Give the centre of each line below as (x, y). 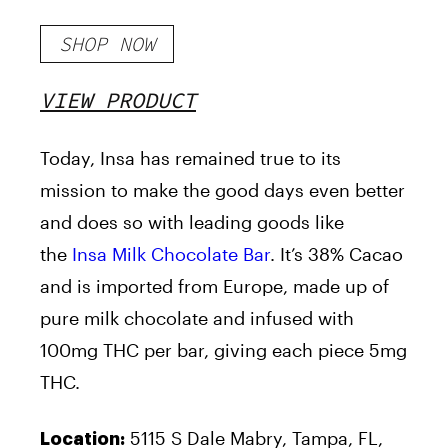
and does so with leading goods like (192, 222)
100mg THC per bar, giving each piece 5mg (223, 350)
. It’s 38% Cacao (336, 254)
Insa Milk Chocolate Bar (171, 254)
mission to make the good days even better (222, 190)
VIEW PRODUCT (118, 100)
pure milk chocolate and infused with (197, 318)
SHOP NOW (107, 44)
